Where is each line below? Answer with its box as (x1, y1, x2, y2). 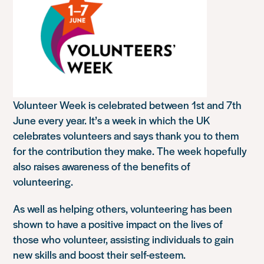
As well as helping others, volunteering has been (13, 201, 233, 216)
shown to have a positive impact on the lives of (13, 216, 223, 232)
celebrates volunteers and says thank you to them (13, 128, 239, 143)
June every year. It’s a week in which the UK (13, 113, 211, 128)
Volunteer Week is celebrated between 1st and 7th (13, 97, 242, 113)
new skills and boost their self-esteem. (13, 247, 186, 262)
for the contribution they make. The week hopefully (13, 143, 247, 159)
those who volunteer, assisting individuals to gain (13, 232, 235, 247)
